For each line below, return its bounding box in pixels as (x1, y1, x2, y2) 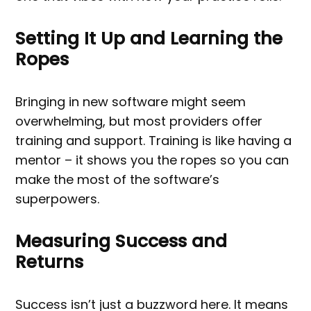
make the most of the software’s (15, 171, 220, 189)
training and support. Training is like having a (15, 132, 292, 150)
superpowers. (15, 190, 100, 208)
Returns (15, 250, 84, 275)
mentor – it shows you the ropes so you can (15, 151, 289, 169)
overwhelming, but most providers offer (15, 112, 263, 131)
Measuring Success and (15, 229, 228, 254)
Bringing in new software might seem (15, 93, 246, 111)
